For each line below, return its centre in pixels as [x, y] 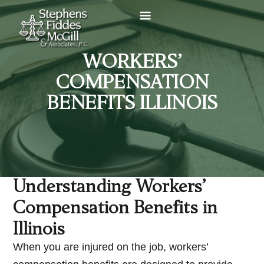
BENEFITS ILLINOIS [132, 104]
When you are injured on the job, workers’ [111, 247]
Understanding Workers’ [110, 188]
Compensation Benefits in [115, 209]
